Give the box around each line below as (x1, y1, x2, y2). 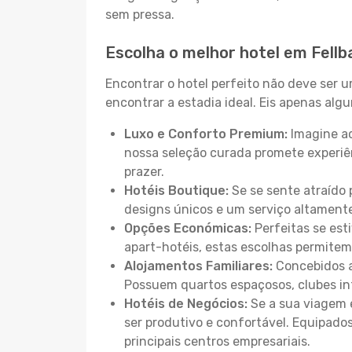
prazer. (124, 164, 164, 179)
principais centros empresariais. (124, 334, 310, 349)
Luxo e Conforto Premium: (124, 126, 288, 141)
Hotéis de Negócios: (124, 296, 247, 311)
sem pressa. (105, 7, 174, 22)
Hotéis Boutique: (124, 183, 229, 198)
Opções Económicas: (124, 221, 251, 236)
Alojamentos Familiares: (124, 258, 273, 273)
